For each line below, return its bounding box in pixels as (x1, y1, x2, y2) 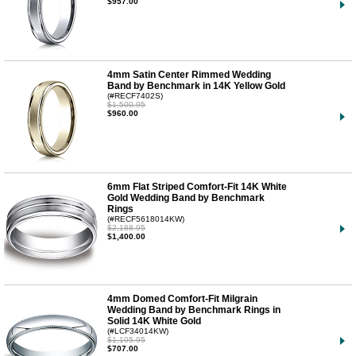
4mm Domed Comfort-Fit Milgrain (107, 292, 257, 304)
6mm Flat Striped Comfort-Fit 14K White (107, 180, 287, 192)
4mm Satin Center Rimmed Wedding (107, 68, 271, 80)
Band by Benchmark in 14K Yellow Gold (107, 79, 285, 91)
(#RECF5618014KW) (107, 214, 184, 223)
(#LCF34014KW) (107, 326, 168, 335)
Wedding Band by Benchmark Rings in (107, 304, 281, 315)
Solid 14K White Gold (107, 315, 201, 327)
